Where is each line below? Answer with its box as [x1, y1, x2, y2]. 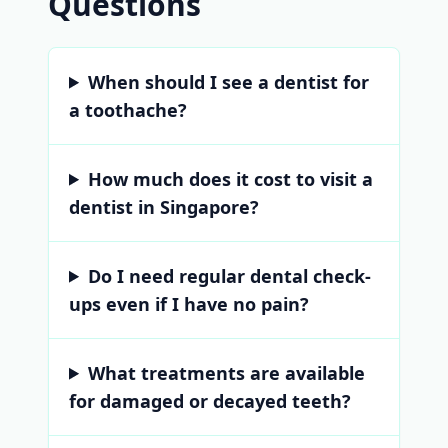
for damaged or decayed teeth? [69, 388, 351, 413]
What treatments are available [88, 360, 366, 385]
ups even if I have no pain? [69, 291, 309, 316]
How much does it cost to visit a [88, 166, 374, 191]
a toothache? [69, 97, 187, 122]
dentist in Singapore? [69, 194, 259, 219]
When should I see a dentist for [88, 69, 370, 94]
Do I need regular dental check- [88, 263, 372, 288]
